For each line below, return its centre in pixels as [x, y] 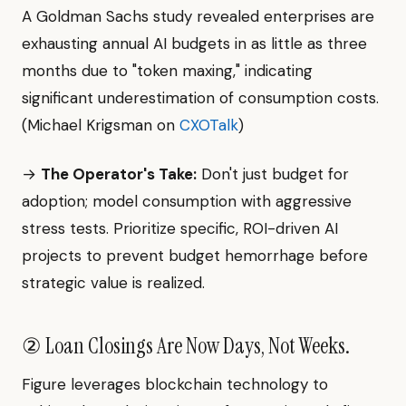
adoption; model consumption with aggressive [187, 201]
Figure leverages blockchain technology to [175, 384]
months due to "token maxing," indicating [167, 71]
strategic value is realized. [113, 283]
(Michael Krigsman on [101, 125]
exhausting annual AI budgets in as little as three [194, 43]
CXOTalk [209, 125]
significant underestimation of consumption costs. [200, 98]
